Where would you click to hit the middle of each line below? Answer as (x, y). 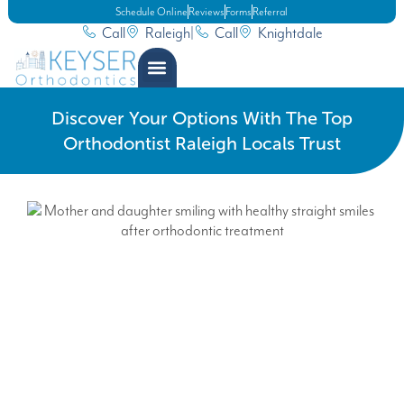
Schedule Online (152, 11)
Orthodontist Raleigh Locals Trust (202, 143)
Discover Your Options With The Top (202, 118)
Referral (271, 11)
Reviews (207, 11)
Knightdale (290, 33)
